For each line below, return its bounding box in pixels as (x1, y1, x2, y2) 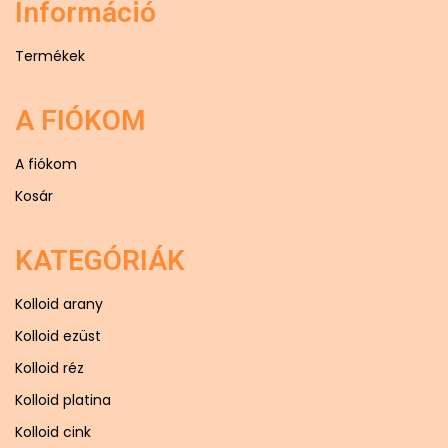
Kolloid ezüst (15, 326, 101, 347)
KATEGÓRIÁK (15, 244, 185, 278)
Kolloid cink (15, 422, 91, 443)
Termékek (15, 46, 85, 67)
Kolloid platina (15, 390, 111, 411)
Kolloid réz (15, 358, 84, 379)
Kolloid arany (15, 294, 103, 315)
